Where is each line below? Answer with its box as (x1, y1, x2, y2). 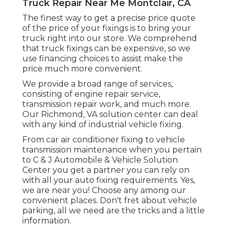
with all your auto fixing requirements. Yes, (22, 175, 195, 185)
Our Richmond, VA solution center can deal (22, 109, 198, 120)
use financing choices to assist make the (22, 54, 183, 64)
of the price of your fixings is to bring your (22, 23, 191, 33)
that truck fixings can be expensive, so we (22, 44, 191, 54)
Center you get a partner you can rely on (22, 165, 190, 175)
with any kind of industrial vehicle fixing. (22, 120, 183, 130)
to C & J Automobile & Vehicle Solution (22, 155, 178, 165)
